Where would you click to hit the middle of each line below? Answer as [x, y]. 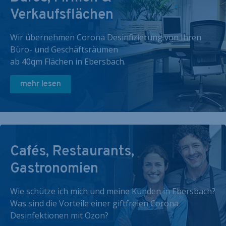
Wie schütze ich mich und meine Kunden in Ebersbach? [113, 191]
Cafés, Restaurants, [72, 152]
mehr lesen [41, 84]
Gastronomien [54, 169]
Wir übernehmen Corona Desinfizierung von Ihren [106, 37]
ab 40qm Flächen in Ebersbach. [68, 62]
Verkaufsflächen [62, 15]
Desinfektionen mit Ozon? [59, 215]
